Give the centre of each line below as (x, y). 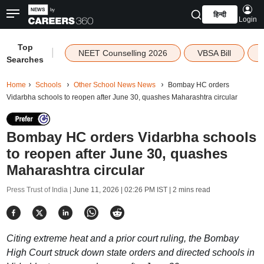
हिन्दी (220, 15)
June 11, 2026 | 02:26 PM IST (120, 190)
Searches (25, 60)
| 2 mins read (189, 190)
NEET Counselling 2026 (123, 53)
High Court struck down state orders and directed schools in (130, 253)
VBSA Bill (214, 53)
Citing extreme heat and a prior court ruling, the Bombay (122, 238)
